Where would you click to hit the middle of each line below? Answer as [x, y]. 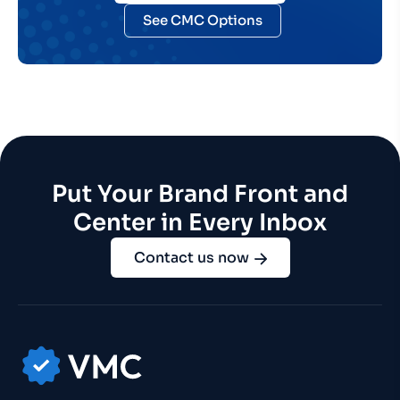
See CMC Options [202, 20]
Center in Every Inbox [200, 223]
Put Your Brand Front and [200, 194]
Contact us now [191, 258]
